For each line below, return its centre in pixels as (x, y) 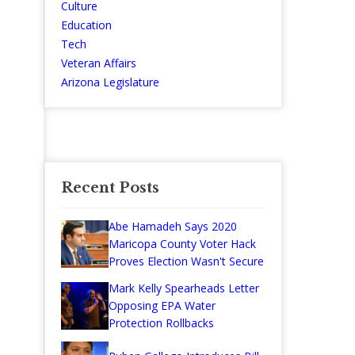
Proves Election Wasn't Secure (186, 261)
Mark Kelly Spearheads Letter (184, 288)
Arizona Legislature (110, 82)
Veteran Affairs (99, 63)
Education (86, 25)
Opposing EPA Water (162, 306)
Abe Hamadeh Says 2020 (173, 227)
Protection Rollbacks (161, 323)
